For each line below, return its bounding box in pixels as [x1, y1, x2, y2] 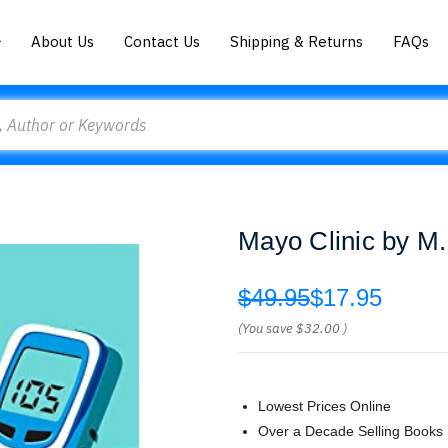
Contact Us [124, 31, 201, 51]
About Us [31, 31, 95, 51]
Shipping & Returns [230, 31, 364, 51]
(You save [238, 320, 293, 337]
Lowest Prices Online [258, 398, 391, 414]
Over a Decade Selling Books [258, 423, 443, 439]
